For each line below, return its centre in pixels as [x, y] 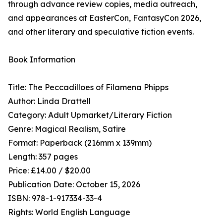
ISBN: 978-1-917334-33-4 [55, 198]
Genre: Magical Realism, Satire [67, 129]
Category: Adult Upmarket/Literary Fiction [90, 115]
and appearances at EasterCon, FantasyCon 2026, [105, 18]
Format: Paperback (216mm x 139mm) [80, 143]
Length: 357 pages [43, 157]
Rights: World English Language [69, 212]
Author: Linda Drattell [49, 101]
